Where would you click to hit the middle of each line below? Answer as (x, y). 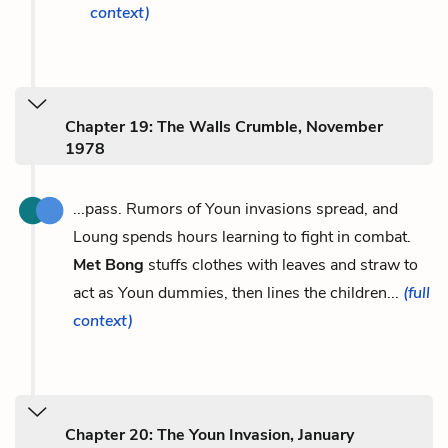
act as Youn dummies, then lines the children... (238, 292)
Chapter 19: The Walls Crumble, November (224, 126)
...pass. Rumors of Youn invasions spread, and (235, 208)
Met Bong (108, 264)
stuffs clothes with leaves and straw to (281, 264)
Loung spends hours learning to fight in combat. (242, 236)
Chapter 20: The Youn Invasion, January (209, 434)
